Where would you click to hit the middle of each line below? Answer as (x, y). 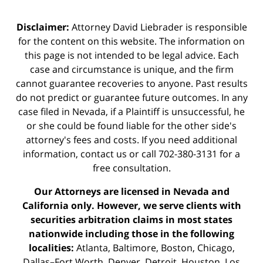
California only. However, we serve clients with (131, 205)
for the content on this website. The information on (131, 41)
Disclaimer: (43, 27)
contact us (104, 154)
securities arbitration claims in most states (131, 219)
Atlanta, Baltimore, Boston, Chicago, (154, 247)
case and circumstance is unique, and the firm (131, 69)
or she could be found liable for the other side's (131, 125)
